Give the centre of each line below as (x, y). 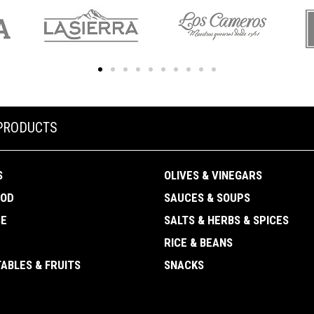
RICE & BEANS (198, 243)
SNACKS (184, 265)
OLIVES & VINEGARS (213, 176)
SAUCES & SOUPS (207, 198)
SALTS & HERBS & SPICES (226, 220)
